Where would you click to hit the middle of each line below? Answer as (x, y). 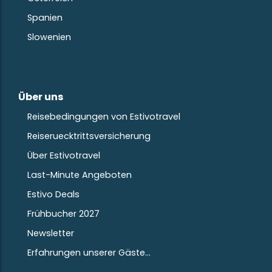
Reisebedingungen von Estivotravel (104, 116)
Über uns (41, 97)
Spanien (45, 17)
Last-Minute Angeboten (80, 175)
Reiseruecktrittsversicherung (89, 136)
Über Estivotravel (64, 155)
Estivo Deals (53, 194)
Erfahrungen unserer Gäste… (89, 252)
